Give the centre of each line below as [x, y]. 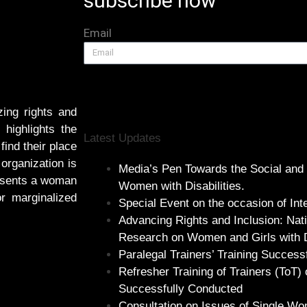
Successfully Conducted [181, 288]
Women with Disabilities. [182, 186]
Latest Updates [122, 138]
